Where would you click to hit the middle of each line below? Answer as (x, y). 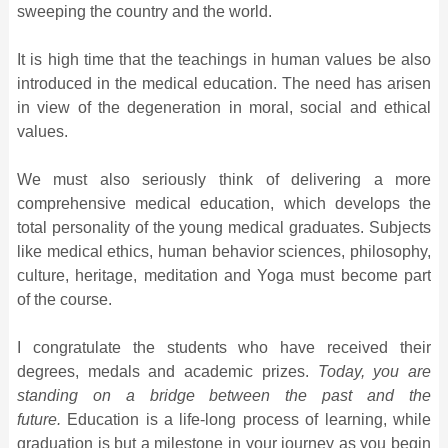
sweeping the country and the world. (144, 11)
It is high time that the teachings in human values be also (224, 59)
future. (38, 419)
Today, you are (374, 371)
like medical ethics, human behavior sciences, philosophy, (224, 251)
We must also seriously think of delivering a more (224, 179)
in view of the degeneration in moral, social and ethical (224, 107)
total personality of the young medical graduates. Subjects (224, 227)
